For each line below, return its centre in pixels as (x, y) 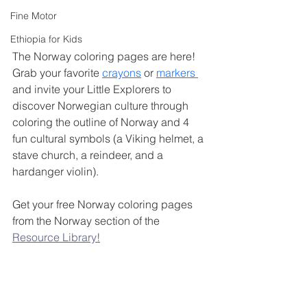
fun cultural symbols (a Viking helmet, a (109, 138)
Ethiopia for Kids (46, 39)
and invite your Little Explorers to (93, 89)
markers (177, 72)
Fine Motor (34, 16)
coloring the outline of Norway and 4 (102, 122)
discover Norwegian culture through (102, 105)
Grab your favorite (57, 72)
